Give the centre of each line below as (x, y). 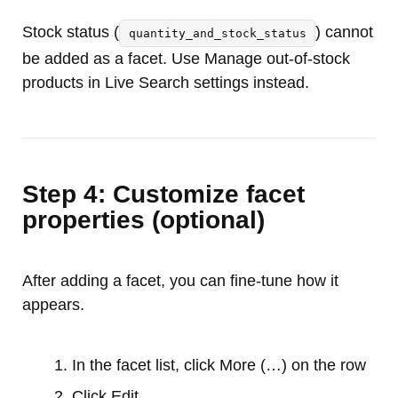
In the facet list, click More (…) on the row (219, 365)
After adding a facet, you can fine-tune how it (180, 280)
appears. (53, 304)
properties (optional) (143, 219)
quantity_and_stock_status (217, 33)
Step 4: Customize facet (163, 194)
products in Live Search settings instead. (166, 82)
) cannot (345, 32)
